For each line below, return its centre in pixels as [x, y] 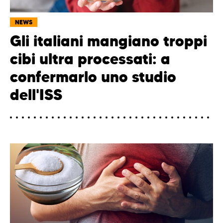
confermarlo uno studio [93, 77]
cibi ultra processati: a [90, 59]
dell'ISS [36, 95]
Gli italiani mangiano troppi [109, 41]
